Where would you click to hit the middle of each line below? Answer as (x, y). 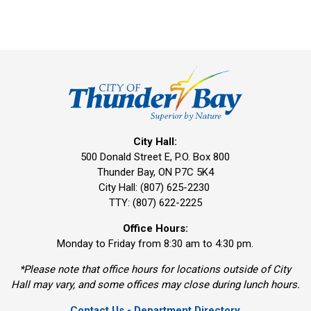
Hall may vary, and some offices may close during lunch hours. (155, 285)
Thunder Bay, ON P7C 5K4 (155, 173)
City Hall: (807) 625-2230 (155, 188)
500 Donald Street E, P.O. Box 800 (155, 157)
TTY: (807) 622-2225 (155, 203)
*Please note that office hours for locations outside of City (155, 270)
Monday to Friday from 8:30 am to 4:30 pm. (155, 244)
